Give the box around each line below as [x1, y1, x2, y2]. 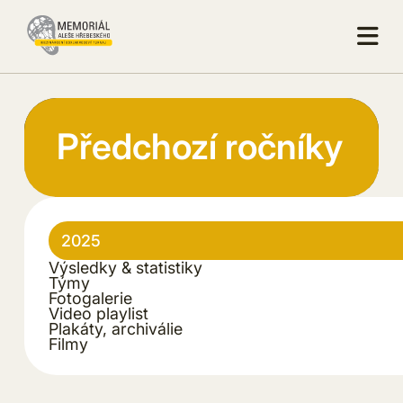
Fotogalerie [48, 288, 132, 308]
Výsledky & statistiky [48, 257, 202, 277]
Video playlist [48, 303, 148, 323]
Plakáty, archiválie [48, 318, 183, 338]
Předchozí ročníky [56, 125, 343, 169]
